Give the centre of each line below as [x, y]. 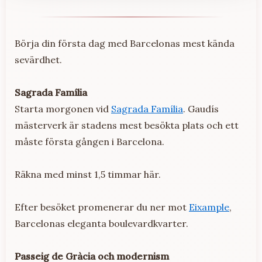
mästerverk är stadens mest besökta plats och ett [127, 125]
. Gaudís [201, 109]
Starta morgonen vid [63, 109]
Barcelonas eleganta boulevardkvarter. [101, 224]
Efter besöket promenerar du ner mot [102, 207]
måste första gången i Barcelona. [89, 142]
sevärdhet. [38, 60]
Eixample [209, 207]
